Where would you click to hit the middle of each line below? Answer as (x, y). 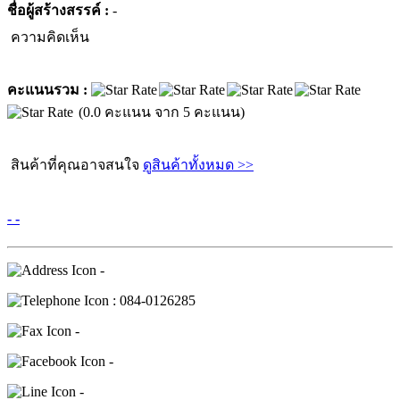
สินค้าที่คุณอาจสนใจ (75, 165)
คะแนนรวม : (49, 90)
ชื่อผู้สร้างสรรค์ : (60, 10)
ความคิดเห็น (48, 37)
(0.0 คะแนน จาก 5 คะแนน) (162, 112)
